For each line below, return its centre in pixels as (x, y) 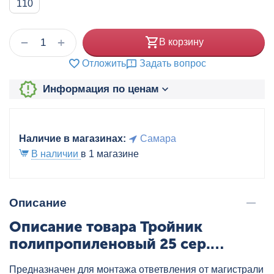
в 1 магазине (110, 154)
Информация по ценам (101, 89)
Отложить (104, 63)
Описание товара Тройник (106, 226)
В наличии (56, 154)
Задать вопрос (173, 63)
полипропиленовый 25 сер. (110, 243)
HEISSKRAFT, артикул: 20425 (112, 261)
